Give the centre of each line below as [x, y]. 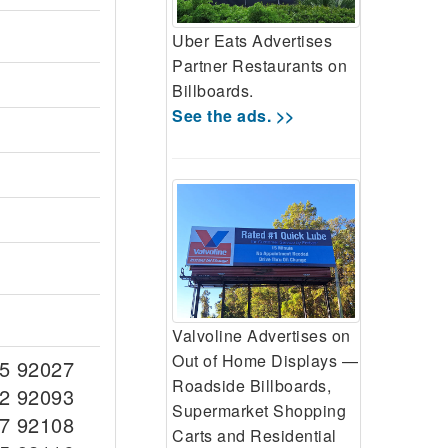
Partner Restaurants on [259, 65]
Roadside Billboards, [251, 385]
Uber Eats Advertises [252, 40]
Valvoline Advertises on [261, 335]
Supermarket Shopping [259, 410]
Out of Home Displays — [265, 360]
